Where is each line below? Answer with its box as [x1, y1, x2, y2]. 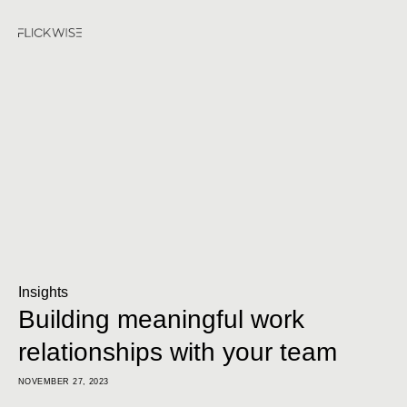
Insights [18, 284, 68, 301]
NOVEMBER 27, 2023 [18, 377, 109, 387]
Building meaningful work [18, 305, 304, 334]
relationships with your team [18, 338, 337, 367]
